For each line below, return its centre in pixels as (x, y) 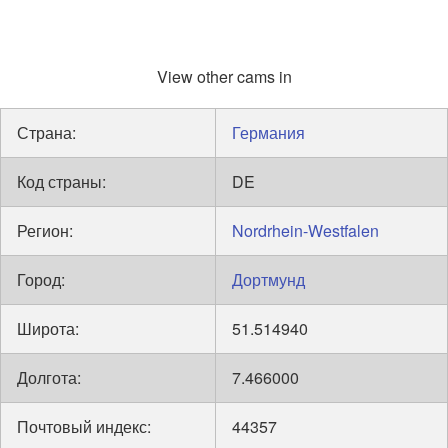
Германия (268, 132)
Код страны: (61, 181)
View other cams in (224, 76)
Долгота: (49, 377)
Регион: (45, 230)
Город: (41, 279)
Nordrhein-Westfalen (305, 230)
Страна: (46, 132)
